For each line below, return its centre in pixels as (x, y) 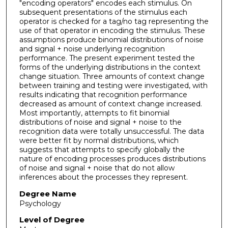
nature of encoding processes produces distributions (112, 159)
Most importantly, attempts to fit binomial (94, 113)
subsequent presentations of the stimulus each (103, 12)
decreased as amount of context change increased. (110, 104)
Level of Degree (52, 220)
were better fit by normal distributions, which (99, 140)
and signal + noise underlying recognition (92, 49)
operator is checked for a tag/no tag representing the (114, 21)
